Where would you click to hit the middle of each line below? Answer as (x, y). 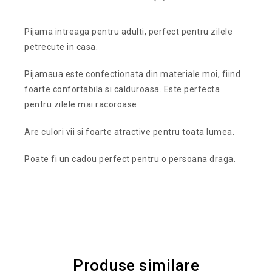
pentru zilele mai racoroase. (82, 105)
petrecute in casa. (61, 47)
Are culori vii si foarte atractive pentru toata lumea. (130, 132)
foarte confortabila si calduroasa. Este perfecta (122, 90)
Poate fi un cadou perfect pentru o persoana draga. (130, 159)
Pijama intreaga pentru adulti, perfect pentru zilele (129, 32)
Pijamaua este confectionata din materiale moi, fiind (133, 74)
